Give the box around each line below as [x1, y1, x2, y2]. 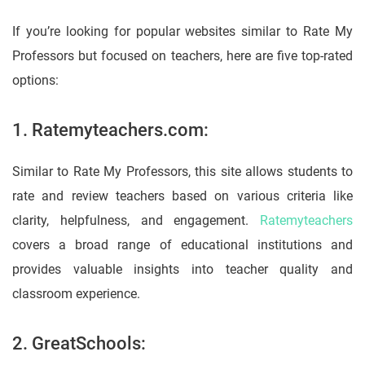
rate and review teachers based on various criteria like [12, 188, 353, 204]
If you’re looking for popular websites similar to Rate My [12, 24, 353, 40]
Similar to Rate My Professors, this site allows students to [12, 164, 353, 180]
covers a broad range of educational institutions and [12, 237, 353, 253]
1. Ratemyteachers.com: [12, 120, 209, 141]
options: [12, 73, 59, 89]
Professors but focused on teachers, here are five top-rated [12, 48, 353, 64]
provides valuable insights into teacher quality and [12, 262, 353, 278]
